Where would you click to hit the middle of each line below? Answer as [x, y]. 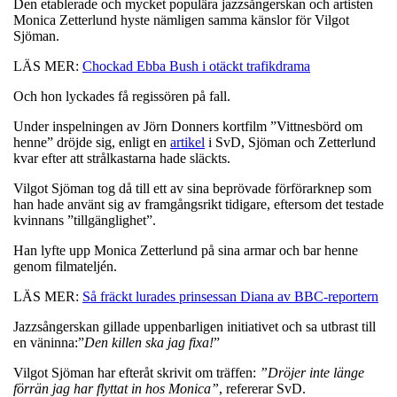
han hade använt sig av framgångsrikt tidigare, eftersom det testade [198, 204]
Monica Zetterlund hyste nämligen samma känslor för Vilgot [181, 19]
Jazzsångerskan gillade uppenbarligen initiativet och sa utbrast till [195, 326]
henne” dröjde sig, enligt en [92, 142]
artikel [187, 142]
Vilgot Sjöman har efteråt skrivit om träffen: [136, 372]
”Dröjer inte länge [312, 372]
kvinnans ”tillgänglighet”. [85, 220]
